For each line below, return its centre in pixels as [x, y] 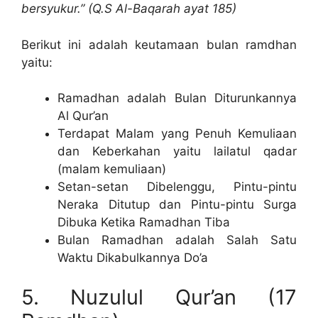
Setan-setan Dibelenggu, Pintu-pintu [177, 187]
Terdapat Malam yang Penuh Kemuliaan [177, 134]
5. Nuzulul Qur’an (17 [159, 297]
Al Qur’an [83, 116]
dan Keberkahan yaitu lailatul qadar [177, 152]
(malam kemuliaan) [112, 169]
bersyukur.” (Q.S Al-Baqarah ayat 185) [129, 9]
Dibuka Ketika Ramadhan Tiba [144, 223]
